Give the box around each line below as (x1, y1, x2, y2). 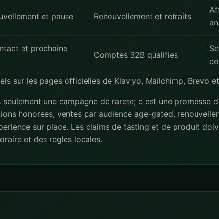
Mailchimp (146, 76, 183, 86)
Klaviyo (114, 76, 141, 86)
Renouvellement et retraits (94, 11, 191, 21)
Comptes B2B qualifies (94, 50, 178, 60)
